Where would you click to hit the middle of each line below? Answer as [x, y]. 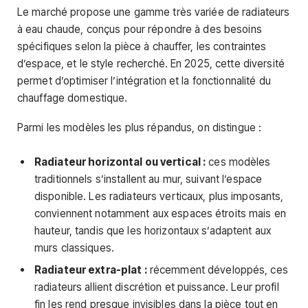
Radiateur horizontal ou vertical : [120, 162]
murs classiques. [74, 248]
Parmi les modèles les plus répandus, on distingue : [140, 128]
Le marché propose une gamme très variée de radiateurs [154, 12]
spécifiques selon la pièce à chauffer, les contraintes [142, 46]
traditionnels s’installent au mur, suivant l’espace [148, 179]
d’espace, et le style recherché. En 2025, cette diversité [151, 63]
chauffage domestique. [73, 98]
